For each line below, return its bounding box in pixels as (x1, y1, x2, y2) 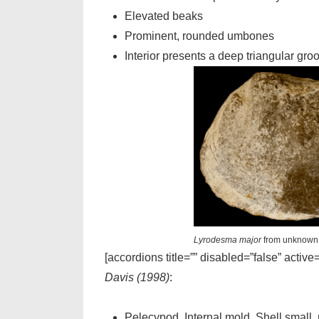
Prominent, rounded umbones (125, 30, 274, 42)
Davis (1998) (105, 271, 169, 283)
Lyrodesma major (194, 235, 261, 245)
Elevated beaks (125, 10, 203, 22)
